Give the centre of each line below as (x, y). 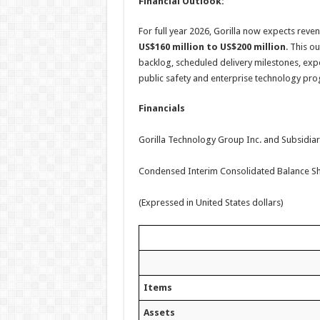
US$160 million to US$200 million (212, 47)
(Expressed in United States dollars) (211, 202)
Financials (161, 108)
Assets (159, 312)
